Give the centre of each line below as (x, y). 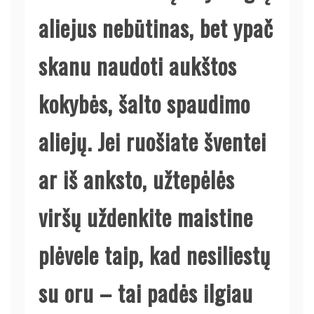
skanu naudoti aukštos (138, 65)
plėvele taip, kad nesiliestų (155, 254)
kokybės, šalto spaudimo (144, 103)
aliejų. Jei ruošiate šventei (152, 141)
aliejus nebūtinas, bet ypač (156, 27)
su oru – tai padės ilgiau (146, 292)
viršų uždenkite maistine (146, 217)
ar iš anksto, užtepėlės (137, 179)
